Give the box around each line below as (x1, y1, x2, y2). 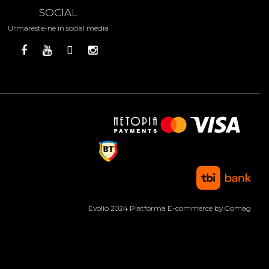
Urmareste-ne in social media (8, 23, 109, 32)
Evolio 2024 (88, 204, 130, 213)
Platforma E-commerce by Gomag (130, 204, 251, 213)
